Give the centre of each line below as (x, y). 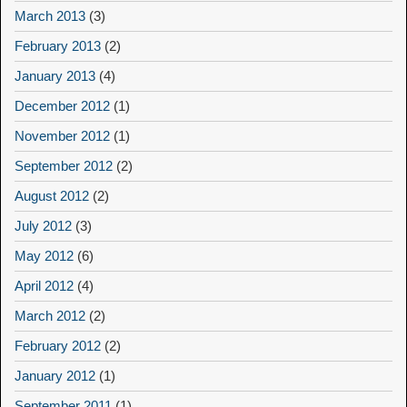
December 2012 (62, 106)
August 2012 (52, 196)
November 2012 (62, 136)
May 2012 (44, 256)
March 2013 (50, 16)
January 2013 (55, 76)
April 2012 (44, 286)
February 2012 (58, 346)
